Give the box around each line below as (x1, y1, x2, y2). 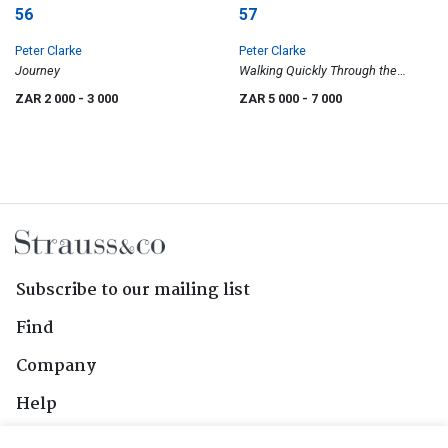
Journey (15, 63, 60, 79)
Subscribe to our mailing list (16, 277, 250, 305)
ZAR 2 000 (15, 91, 78, 107)
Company (16, 353, 96, 381)
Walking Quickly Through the (239, 63, 397, 79)
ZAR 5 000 (239, 91, 302, 107)
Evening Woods (239, 83, 324, 99)
